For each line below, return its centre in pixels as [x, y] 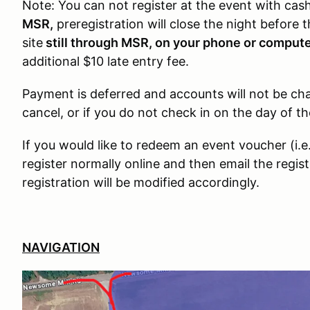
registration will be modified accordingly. [141, 182]
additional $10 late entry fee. [106, 61]
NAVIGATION [61, 247]
